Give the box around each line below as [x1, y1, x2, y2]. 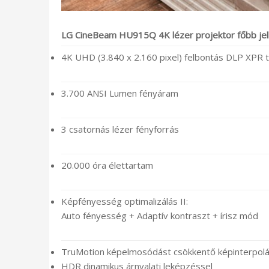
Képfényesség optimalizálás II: [61, 195, 188, 208]
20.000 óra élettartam [61, 159, 153, 172]
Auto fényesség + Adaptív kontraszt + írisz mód [61, 210, 258, 222]
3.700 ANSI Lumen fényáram [61, 87, 178, 100]
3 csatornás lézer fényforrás [61, 123, 179, 136]
